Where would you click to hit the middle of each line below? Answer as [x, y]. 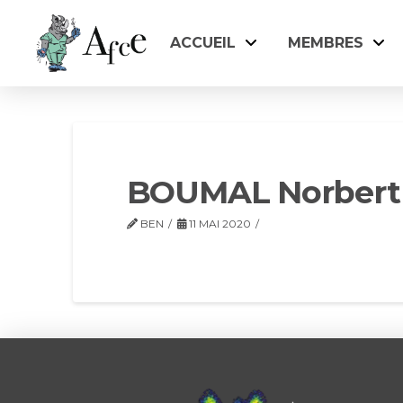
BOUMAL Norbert [263, 192]
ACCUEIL [203, 43]
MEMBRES [326, 43]
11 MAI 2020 [219, 224]
